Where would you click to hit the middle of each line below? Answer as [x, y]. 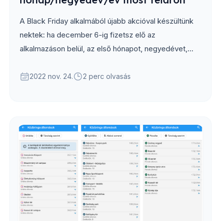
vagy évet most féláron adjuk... [72, 62]
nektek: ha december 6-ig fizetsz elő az [88, 35]
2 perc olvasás [107, 76]
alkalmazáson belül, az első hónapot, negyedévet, [104, 48]
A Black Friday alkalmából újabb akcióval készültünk [107, 21]
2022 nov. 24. [51, 76]
